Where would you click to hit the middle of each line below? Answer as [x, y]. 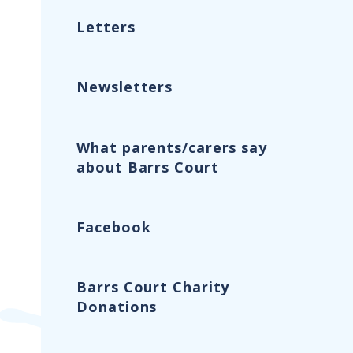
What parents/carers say [172, 147]
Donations [117, 306]
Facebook [114, 227]
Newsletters [125, 87]
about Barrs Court [148, 167]
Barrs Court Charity [153, 286]
